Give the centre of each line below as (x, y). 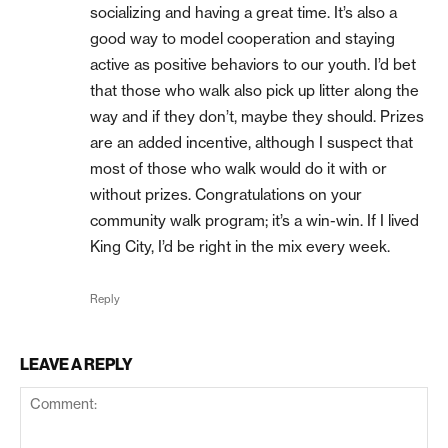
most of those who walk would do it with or (238, 168)
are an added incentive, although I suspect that (251, 142)
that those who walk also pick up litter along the (254, 90)
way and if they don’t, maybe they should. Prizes (257, 116)
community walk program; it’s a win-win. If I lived (254, 220)
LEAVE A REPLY (76, 363)
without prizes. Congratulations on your (226, 194)
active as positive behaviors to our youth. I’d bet (253, 64)
